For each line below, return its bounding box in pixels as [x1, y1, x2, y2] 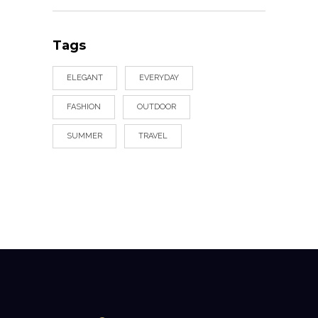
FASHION [67, 102, 101, 111]
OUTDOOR [137, 102, 176, 111]
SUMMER [67, 131, 102, 141]
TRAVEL [138, 131, 168, 141]
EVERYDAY [139, 72, 179, 82]
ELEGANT [67, 72, 103, 82]
